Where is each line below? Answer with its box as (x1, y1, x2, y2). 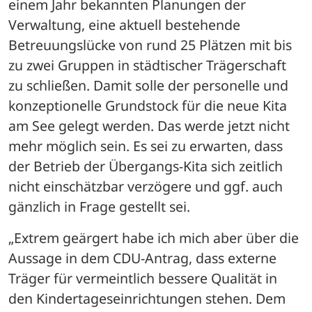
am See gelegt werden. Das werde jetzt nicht (8, 116, 290, 135)
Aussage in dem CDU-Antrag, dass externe (8, 248, 276, 267)
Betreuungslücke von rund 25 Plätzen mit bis (8, 35, 292, 54)
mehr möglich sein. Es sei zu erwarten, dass (8, 136, 283, 155)
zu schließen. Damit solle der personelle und (8, 75, 288, 95)
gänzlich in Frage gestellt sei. (8, 196, 194, 216)
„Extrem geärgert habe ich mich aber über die (8, 228, 299, 247)
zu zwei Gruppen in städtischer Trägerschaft (8, 55, 286, 75)
